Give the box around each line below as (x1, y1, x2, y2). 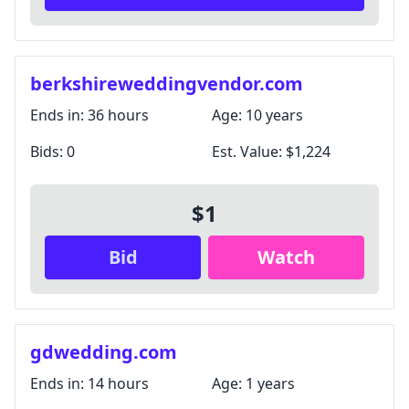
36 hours (88, 105, 149, 125)
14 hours (88, 373, 149, 393)
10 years (246, 105, 303, 125)
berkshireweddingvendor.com (30, 71, 303, 96)
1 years (246, 373, 295, 393)
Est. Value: (212, 142, 286, 162)
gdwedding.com (30, 340, 177, 364)
